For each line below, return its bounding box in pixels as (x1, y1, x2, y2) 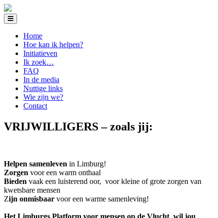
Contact (23, 102, 47, 110)
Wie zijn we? (23, 93, 63, 101)
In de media (23, 75, 59, 84)
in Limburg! (67, 159, 108, 168)
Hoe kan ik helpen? (23, 40, 83, 49)
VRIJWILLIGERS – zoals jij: (4, 120, 153, 133)
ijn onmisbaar (9, 194, 56, 203)
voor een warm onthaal (28, 168, 101, 177)
